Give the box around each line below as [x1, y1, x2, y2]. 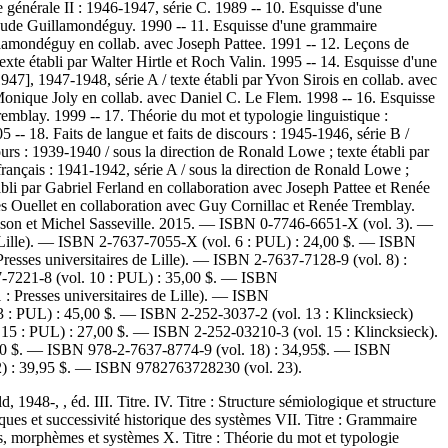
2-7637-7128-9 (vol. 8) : [254, 250, 407, 268]
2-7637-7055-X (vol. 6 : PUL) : [99, 232, 299, 250]
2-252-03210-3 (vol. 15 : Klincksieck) [194, 322, 434, 340]
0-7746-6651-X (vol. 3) [260, 214, 409, 232]
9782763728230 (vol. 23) [136, 358, 298, 376]
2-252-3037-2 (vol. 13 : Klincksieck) [181, 304, 413, 322]
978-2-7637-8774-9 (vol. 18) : [88, 340, 278, 358]
